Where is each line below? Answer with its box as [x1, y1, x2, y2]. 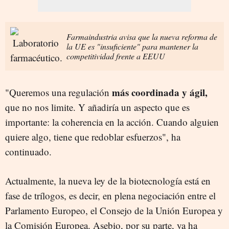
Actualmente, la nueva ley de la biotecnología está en [5, 174, 211, 187]
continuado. [5, 145, 52, 158]
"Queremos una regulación [5, 85, 112, 99]
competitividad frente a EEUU [66, 50, 165, 61]
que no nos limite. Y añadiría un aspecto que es [5, 100, 190, 113]
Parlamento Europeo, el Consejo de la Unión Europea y [5, 203, 223, 217]
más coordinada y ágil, [112, 85, 208, 99]
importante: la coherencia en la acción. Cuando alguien [5, 115, 219, 128]
